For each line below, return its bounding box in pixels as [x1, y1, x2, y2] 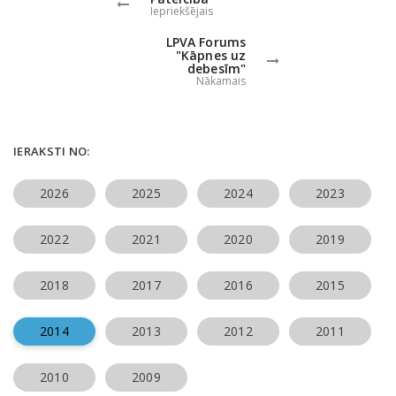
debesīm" [187, 59, 246, 77]
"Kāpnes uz [176, 46, 246, 64]
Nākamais [196, 72, 246, 88]
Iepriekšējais [150, 3, 213, 19]
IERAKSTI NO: [13, 142, 90, 159]
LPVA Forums [165, 33, 246, 50]
